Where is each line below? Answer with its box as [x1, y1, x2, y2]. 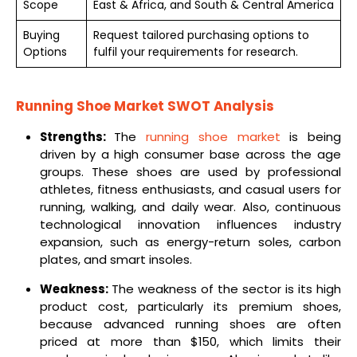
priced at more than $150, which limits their [39, 333, 341, 351]
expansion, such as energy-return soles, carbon [39, 233, 341, 251]
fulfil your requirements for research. [93, 44, 298, 61]
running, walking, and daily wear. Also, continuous [39, 198, 341, 216]
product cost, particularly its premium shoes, [39, 298, 341, 316]
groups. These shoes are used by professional [39, 163, 341, 181]
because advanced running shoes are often [39, 316, 341, 333]
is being [280, 128, 342, 146]
